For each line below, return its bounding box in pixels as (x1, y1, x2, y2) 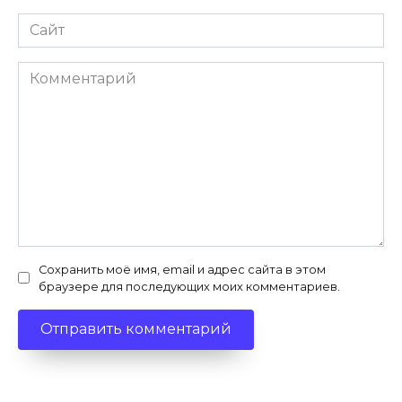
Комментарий (17, 62, 124, 80)
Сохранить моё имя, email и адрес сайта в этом (39, 262, 326, 276)
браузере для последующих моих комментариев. (39, 279, 340, 293)
